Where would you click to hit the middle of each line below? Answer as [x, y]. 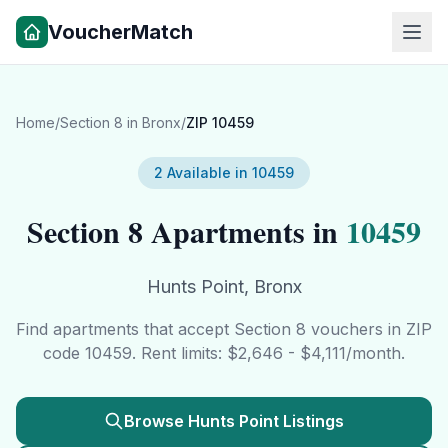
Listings [311, 421]
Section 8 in [101, 122]
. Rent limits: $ [185, 353]
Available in [207, 172]
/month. [375, 353]
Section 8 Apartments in [182, 231]
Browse [156, 421]
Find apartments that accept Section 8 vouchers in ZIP [224, 329]
